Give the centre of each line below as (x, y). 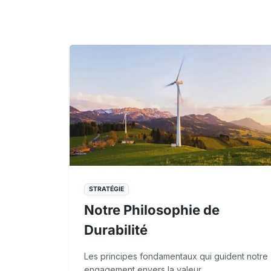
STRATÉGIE (106, 189)
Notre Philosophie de (152, 210)
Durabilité (116, 230)
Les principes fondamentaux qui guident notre (176, 256)
